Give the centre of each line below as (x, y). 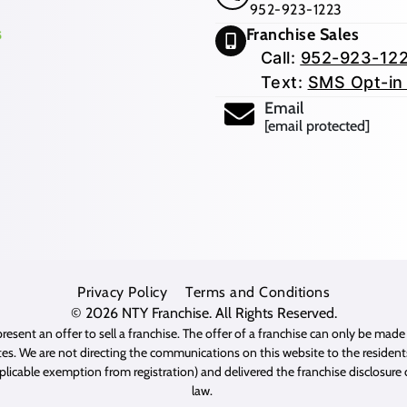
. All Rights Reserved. (273, 313)
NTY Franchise (165, 313)
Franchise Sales (304, 35)
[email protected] (317, 126)
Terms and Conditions (258, 292)
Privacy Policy (122, 292)
